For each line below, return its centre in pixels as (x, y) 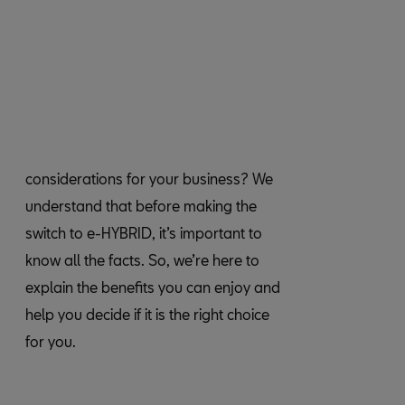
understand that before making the (141, 206)
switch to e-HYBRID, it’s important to (144, 233)
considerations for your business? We (149, 179)
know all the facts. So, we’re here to (142, 260)
